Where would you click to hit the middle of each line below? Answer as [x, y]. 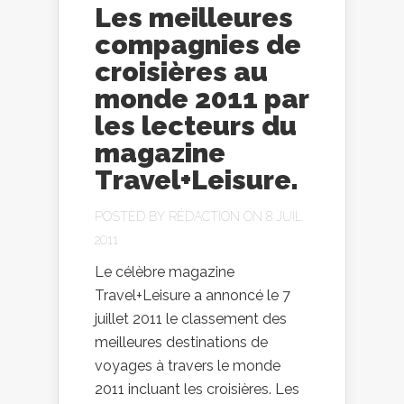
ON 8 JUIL [271, 216]
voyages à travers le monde [188, 366]
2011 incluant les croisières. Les [197, 389]
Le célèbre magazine [165, 272]
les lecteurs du [196, 126]
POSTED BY [132, 216]
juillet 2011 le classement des [191, 319]
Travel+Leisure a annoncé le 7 [193, 295]
